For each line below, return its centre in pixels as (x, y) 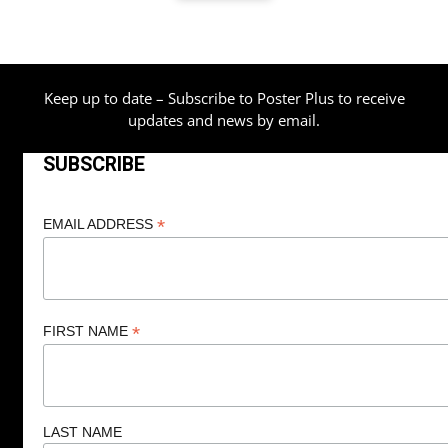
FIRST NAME (87, 331)
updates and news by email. (224, 119)
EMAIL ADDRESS (99, 224)
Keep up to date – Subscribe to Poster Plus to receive (224, 97)
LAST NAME (82, 432)
